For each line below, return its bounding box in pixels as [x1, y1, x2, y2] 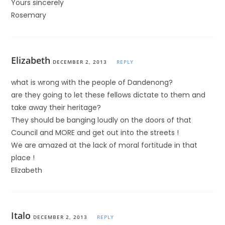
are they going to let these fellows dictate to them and [11, 90, 206, 100]
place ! [11, 153, 35, 163]
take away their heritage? [11, 102, 101, 113]
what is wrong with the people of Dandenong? [11, 77, 173, 87]
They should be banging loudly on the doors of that [11, 115, 192, 125]
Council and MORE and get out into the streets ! [11, 128, 179, 138]
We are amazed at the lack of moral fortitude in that [11, 140, 198, 150]
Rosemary [11, 10, 47, 20]
